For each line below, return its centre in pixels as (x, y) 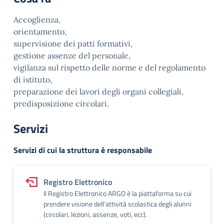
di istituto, (33, 79)
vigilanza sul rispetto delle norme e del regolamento (109, 67)
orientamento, (40, 31)
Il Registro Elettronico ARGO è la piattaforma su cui (117, 193)
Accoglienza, (37, 19)
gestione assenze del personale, (72, 55)
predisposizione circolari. (61, 103)
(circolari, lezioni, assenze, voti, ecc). (95, 214)
